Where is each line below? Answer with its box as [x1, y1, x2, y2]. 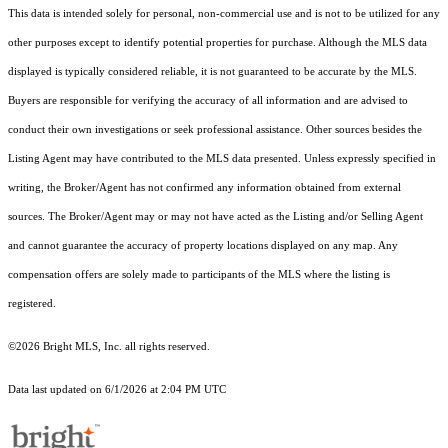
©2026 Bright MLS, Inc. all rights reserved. [8, 341, 210, 353]
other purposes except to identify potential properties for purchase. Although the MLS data [8, 37, 427, 49]
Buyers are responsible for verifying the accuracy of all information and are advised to [8, 95, 408, 107]
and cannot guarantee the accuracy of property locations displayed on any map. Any [8, 240, 398, 252]
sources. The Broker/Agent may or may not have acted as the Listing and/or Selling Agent [8, 211, 423, 223]
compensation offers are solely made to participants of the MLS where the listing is [8, 269, 390, 281]
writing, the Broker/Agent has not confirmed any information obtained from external [8, 182, 401, 194]
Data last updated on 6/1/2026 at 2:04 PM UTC [8, 384, 226, 396]
